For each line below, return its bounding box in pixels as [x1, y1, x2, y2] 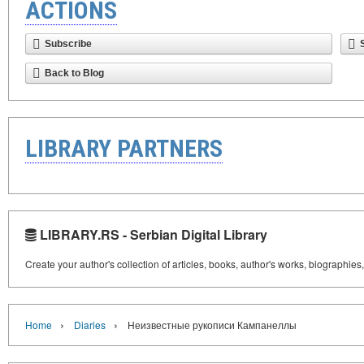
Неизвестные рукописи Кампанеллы [128, 318, 297, 331]
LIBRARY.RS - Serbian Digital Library [37, 225, 267, 244]
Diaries [74, 318, 106, 331]
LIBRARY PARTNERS [25, 134, 223, 162]
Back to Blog [45, 67, 104, 79]
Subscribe [45, 38, 92, 50]
